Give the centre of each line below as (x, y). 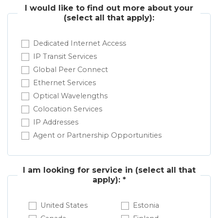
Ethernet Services (64, 83)
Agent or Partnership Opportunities (97, 136)
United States (64, 206)
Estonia (146, 206)
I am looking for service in (78, 170)
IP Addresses (56, 122)
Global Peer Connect (71, 70)
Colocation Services (68, 109)
